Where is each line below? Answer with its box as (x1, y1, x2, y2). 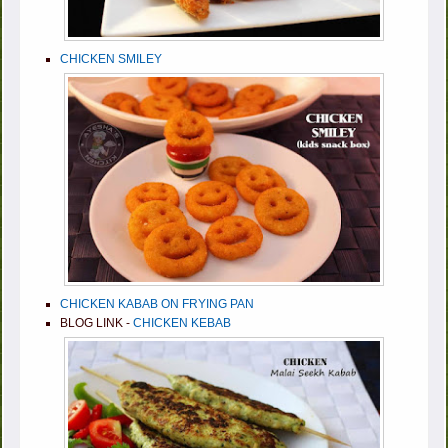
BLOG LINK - (60, 315, 134, 330)
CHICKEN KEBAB (133, 315, 232, 330)
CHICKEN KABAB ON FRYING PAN (60, 296, 255, 311)
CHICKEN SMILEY (60, 51, 163, 66)
